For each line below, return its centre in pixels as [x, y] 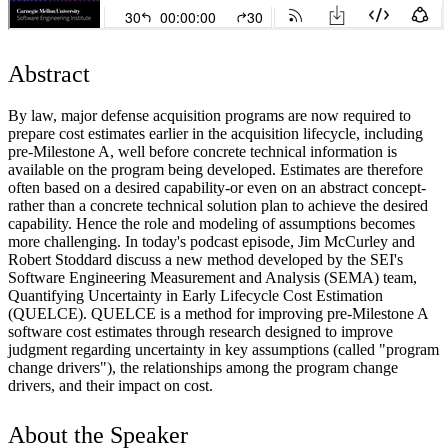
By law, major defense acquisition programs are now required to [209, 115]
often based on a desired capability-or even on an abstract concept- [217, 187]
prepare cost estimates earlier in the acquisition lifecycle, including [215, 133]
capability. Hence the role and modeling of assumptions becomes [211, 223]
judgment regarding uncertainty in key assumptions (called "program [223, 349]
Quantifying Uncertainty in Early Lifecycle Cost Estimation [195, 295]
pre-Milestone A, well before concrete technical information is [202, 151]
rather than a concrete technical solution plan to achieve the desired [218, 205]
